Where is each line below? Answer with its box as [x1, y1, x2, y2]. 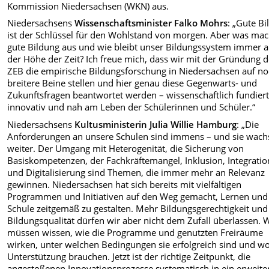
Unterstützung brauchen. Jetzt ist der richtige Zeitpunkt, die [7, 250, 251, 262]
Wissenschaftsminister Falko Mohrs [74, 17, 228, 29]
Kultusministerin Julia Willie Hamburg [74, 118, 237, 130]
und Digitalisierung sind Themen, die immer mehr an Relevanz [7, 166, 265, 178]
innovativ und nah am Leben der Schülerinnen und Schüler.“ [7, 101, 256, 113]
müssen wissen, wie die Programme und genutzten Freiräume [7, 226, 264, 238]
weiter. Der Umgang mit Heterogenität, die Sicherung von [7, 142, 244, 154]
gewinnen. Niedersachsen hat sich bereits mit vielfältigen [7, 178, 242, 190]
